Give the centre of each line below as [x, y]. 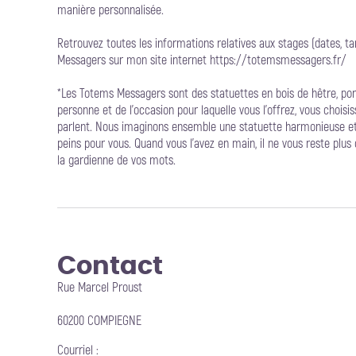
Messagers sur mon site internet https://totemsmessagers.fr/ [202, 60]
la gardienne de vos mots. [116, 161]
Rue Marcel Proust [100, 288]
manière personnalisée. [110, 10]
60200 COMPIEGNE [99, 321]
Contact [110, 263]
